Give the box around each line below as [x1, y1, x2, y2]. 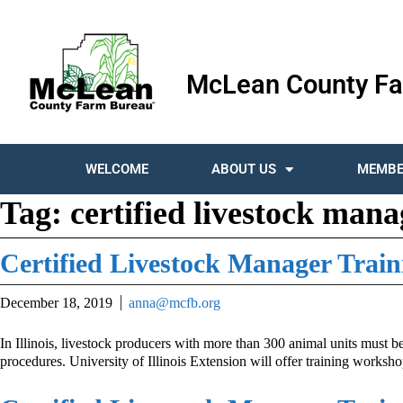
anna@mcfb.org [129, 295, 220, 310]
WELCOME [85, 161, 149, 177]
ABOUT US [211, 161, 277, 177]
